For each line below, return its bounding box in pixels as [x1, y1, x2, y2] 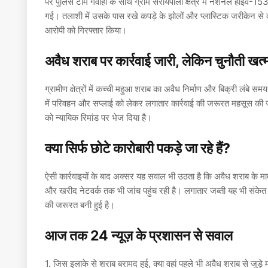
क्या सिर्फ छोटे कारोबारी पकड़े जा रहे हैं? [45, 140, 230, 157]
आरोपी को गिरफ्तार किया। [45, 25, 127, 36]
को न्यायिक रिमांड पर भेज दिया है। [45, 112, 152, 124]
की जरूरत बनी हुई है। [45, 199, 115, 211]
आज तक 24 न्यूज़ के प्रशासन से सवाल [45, 227, 233, 245]
